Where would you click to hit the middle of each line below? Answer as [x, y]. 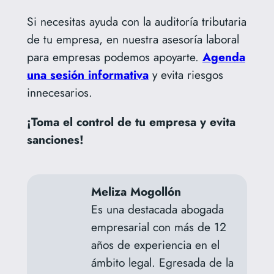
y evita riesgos [186, 75]
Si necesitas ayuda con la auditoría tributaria [136, 22]
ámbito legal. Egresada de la [162, 262]
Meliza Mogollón [136, 191]
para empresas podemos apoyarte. [114, 57]
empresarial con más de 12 [158, 227]
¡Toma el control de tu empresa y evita [131, 122]
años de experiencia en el [155, 244]
